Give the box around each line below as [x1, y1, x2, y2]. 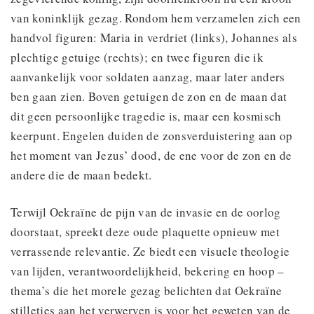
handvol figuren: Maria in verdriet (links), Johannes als [11, 29, 298, 46]
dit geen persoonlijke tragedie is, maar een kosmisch [11, 107, 282, 124]
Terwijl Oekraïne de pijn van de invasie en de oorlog [11, 203, 281, 220]
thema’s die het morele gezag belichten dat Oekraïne [11, 282, 282, 299]
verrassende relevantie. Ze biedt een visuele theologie [11, 243, 290, 259]
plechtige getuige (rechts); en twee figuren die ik [11, 48, 264, 65]
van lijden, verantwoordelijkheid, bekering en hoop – [11, 262, 285, 279]
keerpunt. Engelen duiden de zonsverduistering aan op [11, 127, 293, 144]
